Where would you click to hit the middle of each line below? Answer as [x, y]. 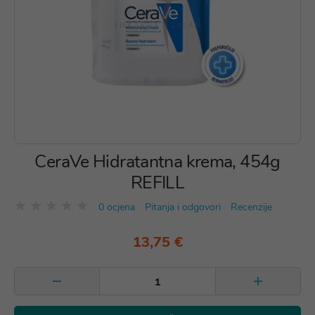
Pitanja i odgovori [183, 207]
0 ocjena [117, 207]
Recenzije [251, 207]
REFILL [157, 183]
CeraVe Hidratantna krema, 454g [157, 162]
